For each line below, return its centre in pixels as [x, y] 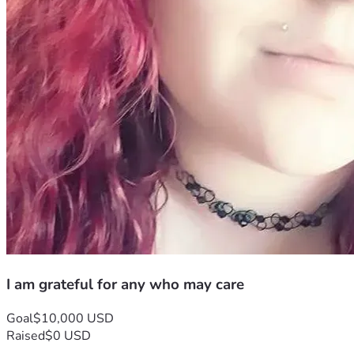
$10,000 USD [73, 318]
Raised [26, 335]
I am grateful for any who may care [125, 284]
